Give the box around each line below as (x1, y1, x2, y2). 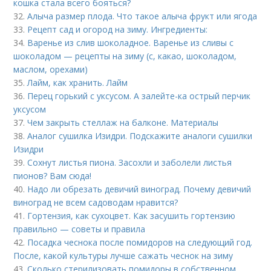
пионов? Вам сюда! (13, 169, 92, 181)
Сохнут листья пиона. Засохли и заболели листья (27, 156, 232, 168)
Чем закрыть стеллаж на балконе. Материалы (27, 116, 219, 128)
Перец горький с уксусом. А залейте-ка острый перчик (27, 90, 251, 102)
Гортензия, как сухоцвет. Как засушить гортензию (27, 209, 236, 221)
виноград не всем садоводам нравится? (13, 196, 178, 208)
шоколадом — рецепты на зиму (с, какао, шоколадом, (13, 50, 237, 62)
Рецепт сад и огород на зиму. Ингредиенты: (27, 23, 208, 35)
